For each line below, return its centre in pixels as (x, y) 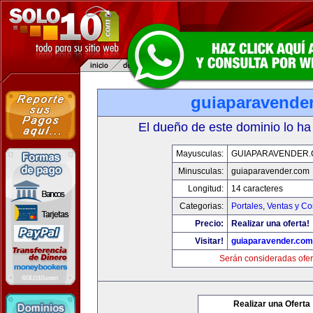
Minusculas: (201, 171)
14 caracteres (257, 189)
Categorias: (202, 206)
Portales (247, 206)
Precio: (209, 224)
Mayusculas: (200, 154)
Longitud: (206, 189)
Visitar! (209, 241)
